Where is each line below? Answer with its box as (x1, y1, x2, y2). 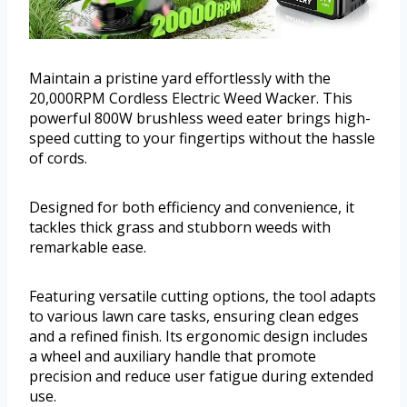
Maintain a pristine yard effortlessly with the (29, 67, 331, 88)
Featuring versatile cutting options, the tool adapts (29, 285, 376, 306)
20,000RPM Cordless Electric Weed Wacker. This (29, 87, 352, 108)
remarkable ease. (29, 236, 146, 257)
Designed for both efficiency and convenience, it (29, 196, 354, 217)
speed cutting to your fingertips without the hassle (29, 127, 375, 148)
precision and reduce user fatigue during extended (29, 365, 373, 386)
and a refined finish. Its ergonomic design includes (29, 325, 368, 346)
